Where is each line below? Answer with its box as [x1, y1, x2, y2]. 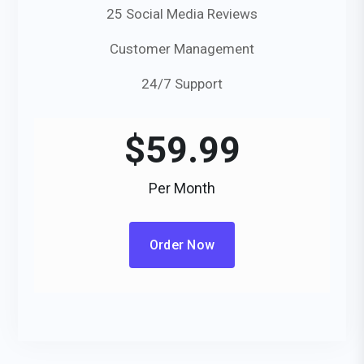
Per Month [149, 180, 215, 197]
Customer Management [110, 41, 254, 57]
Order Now [149, 237, 215, 253]
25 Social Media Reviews [106, 6, 258, 22]
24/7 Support [141, 76, 223, 92]
